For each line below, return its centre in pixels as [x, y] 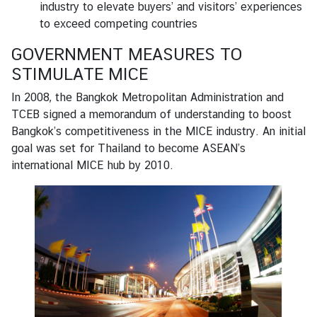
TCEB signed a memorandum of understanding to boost [151, 114]
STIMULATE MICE [80, 73]
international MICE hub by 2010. [92, 165]
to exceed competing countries [119, 23]
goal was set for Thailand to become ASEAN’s [128, 148]
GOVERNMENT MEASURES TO [127, 53]
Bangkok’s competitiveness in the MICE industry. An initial [158, 131]
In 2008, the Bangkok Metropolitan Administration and [148, 97]
